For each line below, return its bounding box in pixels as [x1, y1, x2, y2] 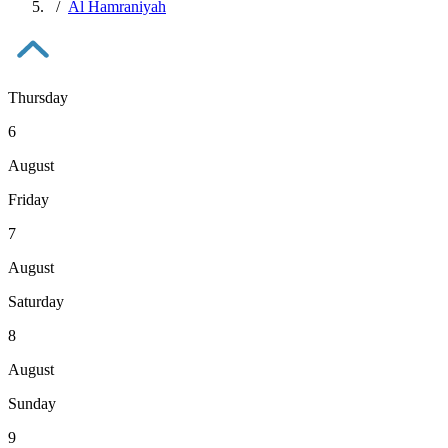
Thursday [8, 88, 68, 106]
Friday [8, 190, 49, 208]
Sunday [8, 394, 56, 412]
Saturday [8, 292, 64, 310]
